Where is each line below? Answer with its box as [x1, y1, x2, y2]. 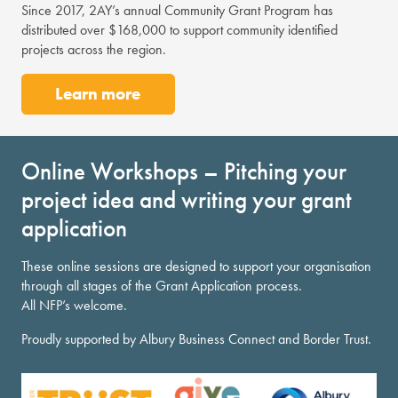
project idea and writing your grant [21, 183, 352, 215]
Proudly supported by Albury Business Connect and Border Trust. [21, 330, 371, 349]
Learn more [55, 83, 141, 106]
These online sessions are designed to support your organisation [21, 257, 371, 276]
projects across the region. [21, 39, 166, 59]
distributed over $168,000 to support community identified [21, 20, 338, 39]
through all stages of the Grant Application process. [21, 276, 302, 296]
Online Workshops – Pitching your [21, 155, 346, 187]
